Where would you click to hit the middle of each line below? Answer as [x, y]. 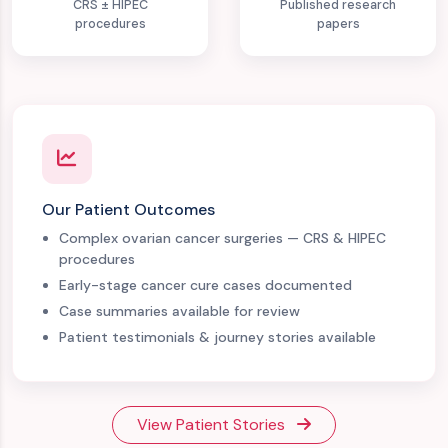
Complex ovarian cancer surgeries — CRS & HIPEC [223, 238]
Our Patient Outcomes [128, 209]
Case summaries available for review [180, 310]
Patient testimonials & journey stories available [218, 336]
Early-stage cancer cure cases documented [206, 285]
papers [338, 23]
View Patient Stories [213, 425]
